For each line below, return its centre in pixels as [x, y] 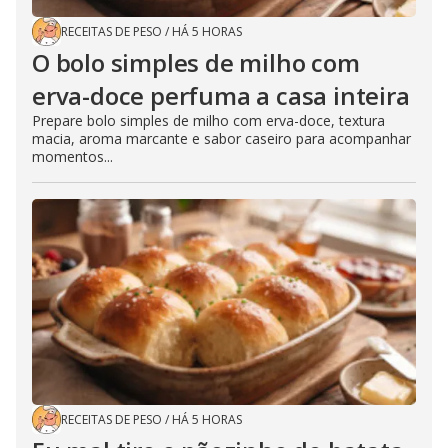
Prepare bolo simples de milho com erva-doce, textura [208, 120]
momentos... [72, 156]
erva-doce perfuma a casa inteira [221, 95]
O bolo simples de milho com [196, 62]
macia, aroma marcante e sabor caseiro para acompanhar [221, 138]
